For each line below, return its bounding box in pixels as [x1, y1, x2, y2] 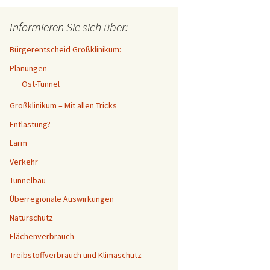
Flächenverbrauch [10, 231, 74, 242]
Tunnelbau [10, 175, 46, 186]
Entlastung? [10, 119, 51, 130]
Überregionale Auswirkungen [10, 193, 114, 204]
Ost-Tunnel [22, 78, 60, 89]
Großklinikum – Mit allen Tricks [10, 100, 117, 111]
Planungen [10, 63, 47, 74]
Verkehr [10, 156, 38, 167]
